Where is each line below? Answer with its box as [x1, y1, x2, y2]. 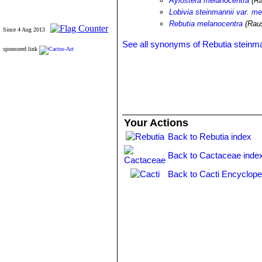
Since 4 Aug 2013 [3, 26, 45, 33]
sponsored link [3, 46, 37, 52]
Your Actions [124, 117, 189, 129]
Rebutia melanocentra [169, 19, 243, 28]
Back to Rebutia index [168, 132, 252, 142]
